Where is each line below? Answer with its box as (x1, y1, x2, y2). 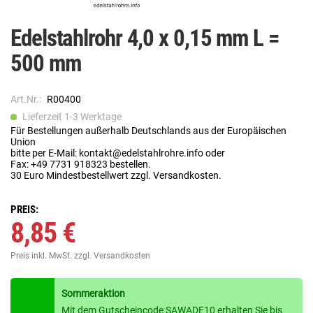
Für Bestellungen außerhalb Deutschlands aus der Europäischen (10, 125, 286, 137)
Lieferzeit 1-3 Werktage (20, 111, 122, 123)
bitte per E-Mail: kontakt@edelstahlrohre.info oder (10, 147, 225, 159)
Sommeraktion (61, 288, 125, 300)
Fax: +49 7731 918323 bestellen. (10, 159, 151, 170)
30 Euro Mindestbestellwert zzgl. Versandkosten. (10, 170, 221, 182)
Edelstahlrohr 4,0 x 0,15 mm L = (10, 24, 279, 52)
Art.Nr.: (10, 94, 41, 105)
